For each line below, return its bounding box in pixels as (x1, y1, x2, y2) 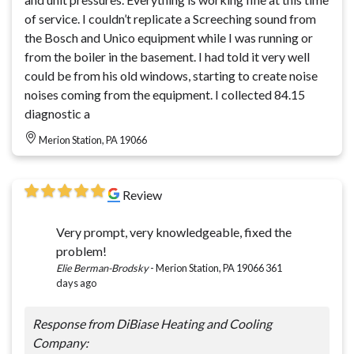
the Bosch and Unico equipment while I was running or (24, 30, 313, 46)
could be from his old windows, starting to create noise (24, 68, 318, 84)
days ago (56, 277, 96, 290)
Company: (32, 335, 88, 351)
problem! (56, 243, 107, 259)
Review (120, 187, 162, 203)
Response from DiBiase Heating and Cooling (32, 316, 272, 332)
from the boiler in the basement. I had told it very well (24, 49, 310, 65)
